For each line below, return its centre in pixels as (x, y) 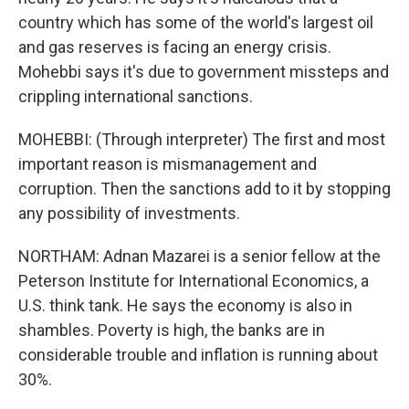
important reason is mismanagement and (168, 164)
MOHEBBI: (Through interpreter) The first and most (202, 140)
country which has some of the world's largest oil (196, 23)
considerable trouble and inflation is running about (198, 355)
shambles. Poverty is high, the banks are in (172, 330)
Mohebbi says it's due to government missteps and (204, 72)
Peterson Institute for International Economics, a (194, 281)
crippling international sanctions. (136, 97)
